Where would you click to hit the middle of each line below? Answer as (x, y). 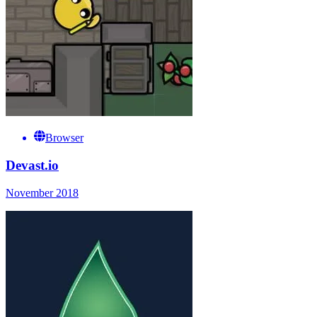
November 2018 (42, 192)
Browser (64, 138)
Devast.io (32, 165)
